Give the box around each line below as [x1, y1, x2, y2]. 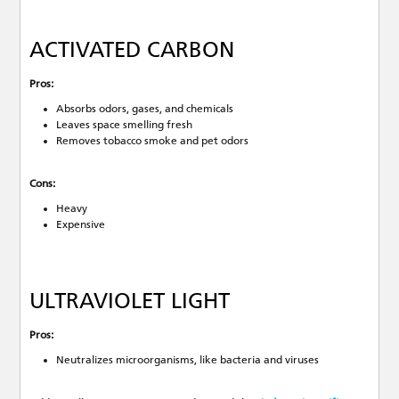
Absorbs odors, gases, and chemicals [56, 102, 234, 115]
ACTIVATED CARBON [29, 37, 235, 62]
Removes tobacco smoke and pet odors [56, 134, 249, 147]
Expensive [56, 217, 106, 231]
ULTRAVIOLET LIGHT [29, 288, 231, 313]
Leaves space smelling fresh [56, 118, 193, 131]
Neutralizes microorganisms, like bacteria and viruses [56, 353, 320, 366]
